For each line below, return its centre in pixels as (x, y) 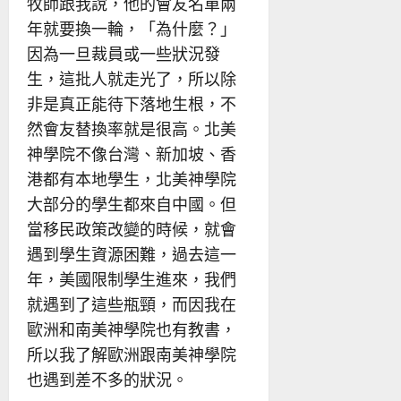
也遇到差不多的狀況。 (107, 379)
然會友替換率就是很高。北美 (132, 128)
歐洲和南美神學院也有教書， (132, 329)
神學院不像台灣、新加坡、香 (132, 154)
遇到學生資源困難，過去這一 (132, 254)
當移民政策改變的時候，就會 (132, 229)
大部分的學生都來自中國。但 (132, 204)
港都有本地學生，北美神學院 (132, 179)
